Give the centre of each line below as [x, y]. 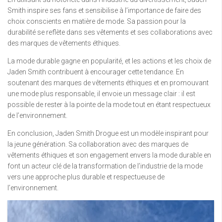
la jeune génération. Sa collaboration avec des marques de [98, 144]
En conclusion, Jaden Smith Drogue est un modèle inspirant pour [108, 134]
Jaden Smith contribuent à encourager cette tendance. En [96, 72]
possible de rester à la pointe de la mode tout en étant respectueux [109, 105]
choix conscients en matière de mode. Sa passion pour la [97, 22]
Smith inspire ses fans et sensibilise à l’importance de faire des [104, 11]
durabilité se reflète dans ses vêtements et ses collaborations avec [110, 32]
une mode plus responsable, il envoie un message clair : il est [101, 94]
